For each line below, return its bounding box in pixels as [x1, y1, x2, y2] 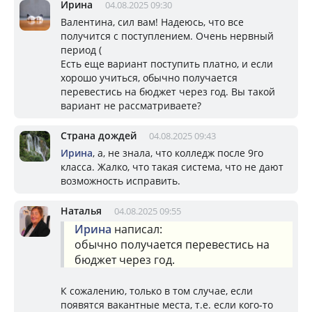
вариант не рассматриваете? [61, 98, 201, 112]
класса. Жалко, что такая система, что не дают [61, 159, 283, 173]
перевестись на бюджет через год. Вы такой [61, 84, 275, 98]
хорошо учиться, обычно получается [61, 70, 237, 84]
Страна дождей [61, 128, 136, 142]
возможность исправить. [61, 173, 180, 187]
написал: [111, 221, 162, 237]
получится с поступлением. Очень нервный [61, 29, 274, 42]
